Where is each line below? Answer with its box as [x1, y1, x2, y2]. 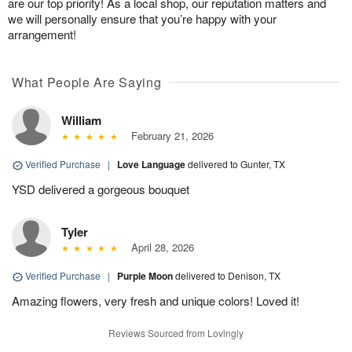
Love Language [117, 157, 188, 172]
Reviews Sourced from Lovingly [108, 326, 244, 340]
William [61, 112, 101, 130]
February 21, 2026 [124, 128, 214, 144]
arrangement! [8, 26, 76, 43]
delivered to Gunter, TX [188, 157, 285, 171]
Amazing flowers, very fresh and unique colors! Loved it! [12, 292, 299, 310]
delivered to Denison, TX [175, 269, 280, 283]
